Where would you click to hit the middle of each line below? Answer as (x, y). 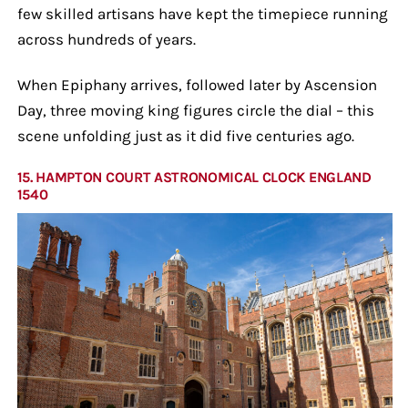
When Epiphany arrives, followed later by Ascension (197, 84)
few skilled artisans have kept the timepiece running (202, 13)
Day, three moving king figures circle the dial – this (195, 110)
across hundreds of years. (106, 39)
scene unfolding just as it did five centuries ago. (185, 135)
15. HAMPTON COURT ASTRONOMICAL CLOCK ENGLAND (194, 177)
